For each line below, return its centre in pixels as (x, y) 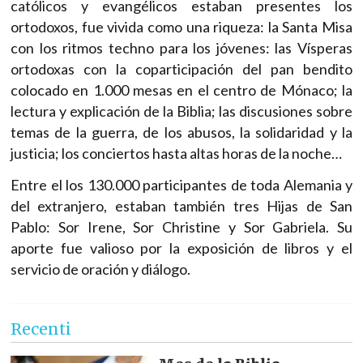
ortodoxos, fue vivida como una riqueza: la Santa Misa (181, 26)
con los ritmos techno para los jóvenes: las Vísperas (181, 47)
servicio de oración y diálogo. (100, 269)
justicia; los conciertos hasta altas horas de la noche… (176, 153)
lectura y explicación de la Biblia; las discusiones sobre (181, 111)
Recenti (41, 329)
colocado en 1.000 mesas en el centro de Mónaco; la (181, 90)
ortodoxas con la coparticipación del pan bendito (181, 68)
